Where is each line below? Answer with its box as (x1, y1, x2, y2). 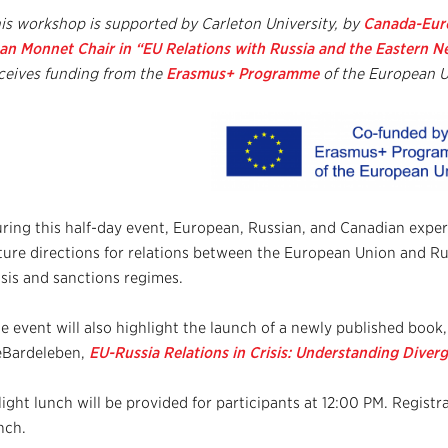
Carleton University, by (201, 14, 363, 33)
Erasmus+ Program (166, 64, 298, 83)
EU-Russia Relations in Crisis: (89, 343, 295, 362)
